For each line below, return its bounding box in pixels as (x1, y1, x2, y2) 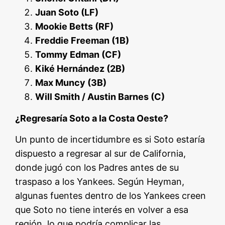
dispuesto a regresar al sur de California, (15, 148, 186, 159)
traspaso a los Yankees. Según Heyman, (15, 176, 185, 187)
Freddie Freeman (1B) (35, 35, 130, 46)
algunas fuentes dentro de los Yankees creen (15, 190, 206, 201)
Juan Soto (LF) (35, 7, 99, 18)
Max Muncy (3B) (35, 77, 107, 88)
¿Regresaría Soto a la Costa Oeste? (15, 113, 169, 124)
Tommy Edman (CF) (35, 49, 122, 60)
